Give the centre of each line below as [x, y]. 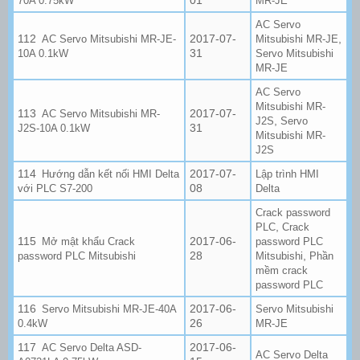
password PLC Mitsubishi [77, 256]
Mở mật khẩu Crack [89, 241]
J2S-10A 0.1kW [54, 128]
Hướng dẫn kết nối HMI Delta [111, 174]
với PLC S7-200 [55, 188]
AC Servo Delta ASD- [92, 347]
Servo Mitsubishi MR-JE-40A [109, 309]
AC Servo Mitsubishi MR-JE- [109, 39]
